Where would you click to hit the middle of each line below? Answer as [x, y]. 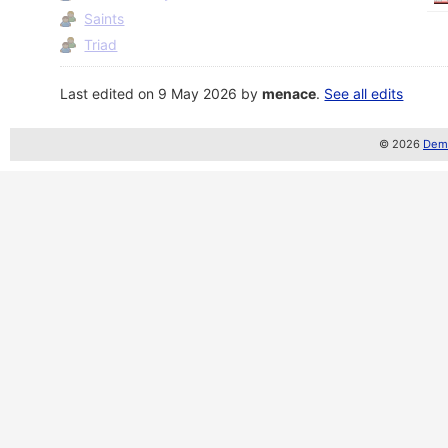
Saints [104, 18]
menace [289, 93]
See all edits [364, 93]
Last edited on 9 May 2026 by [161, 93]
